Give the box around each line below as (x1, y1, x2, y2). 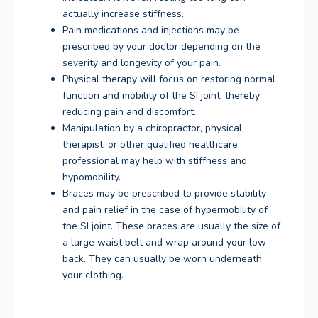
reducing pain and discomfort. (62, 105, 196, 119)
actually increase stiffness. (62, 7, 184, 21)
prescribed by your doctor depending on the (62, 40, 261, 54)
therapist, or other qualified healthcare (62, 138, 238, 152)
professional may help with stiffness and (62, 154, 247, 168)
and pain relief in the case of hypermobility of (62, 203, 268, 217)
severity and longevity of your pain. (62, 56, 221, 70)
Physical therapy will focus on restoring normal (62, 72, 275, 87)
